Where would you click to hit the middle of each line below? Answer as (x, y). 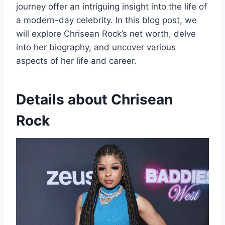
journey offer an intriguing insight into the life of (111, 6)
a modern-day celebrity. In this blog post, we (106, 20)
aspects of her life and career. (76, 61)
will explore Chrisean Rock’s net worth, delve (106, 33)
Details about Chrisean (94, 99)
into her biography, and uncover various (96, 47)
